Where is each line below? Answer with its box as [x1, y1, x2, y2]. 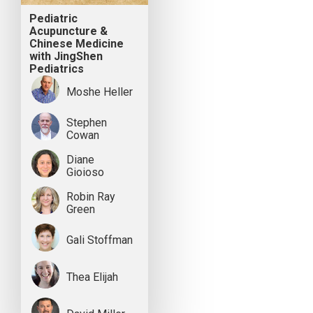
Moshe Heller [66, 85, 133, 99]
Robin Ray [66, 190, 115, 204]
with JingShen [29, 50, 103, 64]
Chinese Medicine [29, 37, 124, 51]
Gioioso [66, 166, 104, 180]
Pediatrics [29, 62, 85, 76]
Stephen [66, 116, 107, 130]
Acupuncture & [29, 24, 108, 38]
